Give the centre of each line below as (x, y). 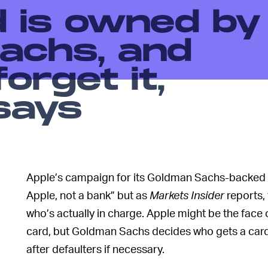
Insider (208, 195)
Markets (169, 195)
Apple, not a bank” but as (88, 195)
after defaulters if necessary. (95, 249)
